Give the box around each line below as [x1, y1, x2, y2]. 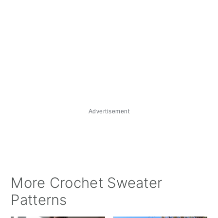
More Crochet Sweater [11, 174, 163, 191]
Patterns [11, 191, 67, 208]
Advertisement [88, 108, 130, 115]
